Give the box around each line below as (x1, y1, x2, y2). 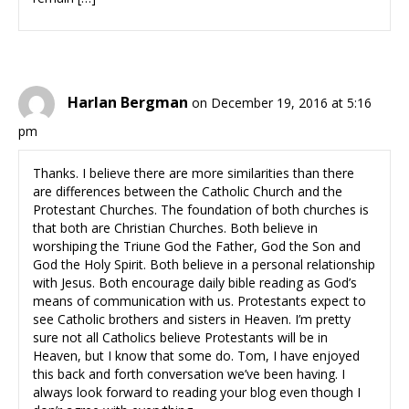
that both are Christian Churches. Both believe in (33, 219, 318, 237)
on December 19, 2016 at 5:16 (192, 94, 372, 112)
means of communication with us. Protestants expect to (33, 292, 366, 310)
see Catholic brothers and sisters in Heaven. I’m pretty (33, 310, 351, 329)
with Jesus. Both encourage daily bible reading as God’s (33, 274, 357, 292)
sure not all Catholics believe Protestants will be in (33, 329, 328, 347)
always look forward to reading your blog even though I (33, 383, 361, 402)
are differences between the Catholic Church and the (33, 183, 342, 201)
